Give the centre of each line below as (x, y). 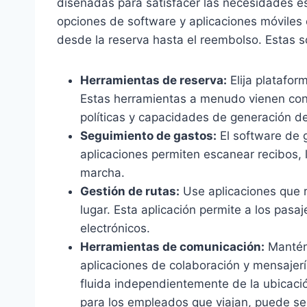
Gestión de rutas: (130, 192)
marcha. (102, 173)
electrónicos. (115, 229)
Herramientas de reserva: (153, 81)
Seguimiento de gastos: (148, 136)
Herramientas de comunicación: (172, 247)
